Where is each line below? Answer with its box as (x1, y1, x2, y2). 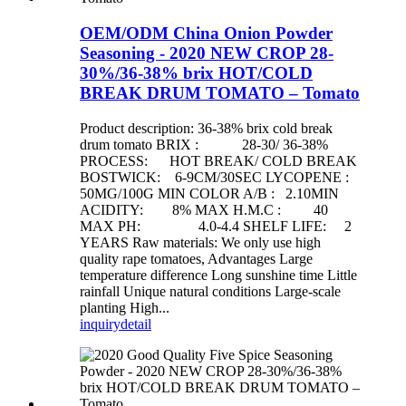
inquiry (80, 315, 121, 332)
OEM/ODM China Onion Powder (80, 24, 333, 43)
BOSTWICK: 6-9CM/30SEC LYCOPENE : (80, 169, 356, 185)
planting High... (80, 299, 169, 315)
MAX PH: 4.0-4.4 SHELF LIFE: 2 (80, 217, 352, 234)
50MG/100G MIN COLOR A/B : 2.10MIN (80, 185, 339, 201)
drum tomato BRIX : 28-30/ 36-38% (80, 136, 328, 152)
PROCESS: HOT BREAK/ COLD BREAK (80, 152, 357, 169)
